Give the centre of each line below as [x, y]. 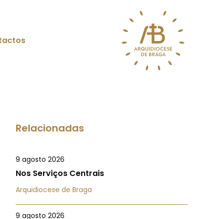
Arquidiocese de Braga [54, 190]
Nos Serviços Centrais [60, 173]
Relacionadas [50, 128]
